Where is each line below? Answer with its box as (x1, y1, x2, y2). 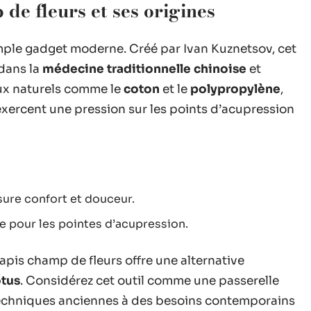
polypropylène (190, 82, 280, 96)
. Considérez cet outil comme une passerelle (20, 274, 279, 288)
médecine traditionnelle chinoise (42, 62, 246, 76)
